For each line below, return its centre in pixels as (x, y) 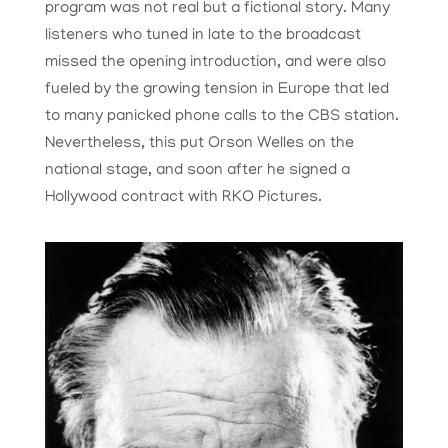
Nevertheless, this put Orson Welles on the (199, 144)
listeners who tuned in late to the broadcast (202, 36)
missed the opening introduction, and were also (215, 63)
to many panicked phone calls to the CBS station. (221, 117)
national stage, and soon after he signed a (197, 171)
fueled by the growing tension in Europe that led (216, 90)
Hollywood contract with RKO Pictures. (183, 198)
